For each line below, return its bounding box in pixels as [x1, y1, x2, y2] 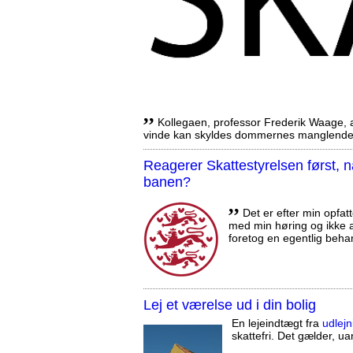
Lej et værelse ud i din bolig [143, 297, 316, 314]
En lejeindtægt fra [232, 317, 322, 330]
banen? [143, 174, 191, 191]
